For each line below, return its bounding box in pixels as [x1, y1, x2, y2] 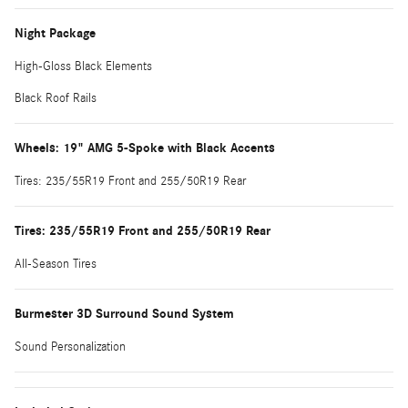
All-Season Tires [15, 256, 97, 271]
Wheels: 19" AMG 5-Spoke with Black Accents [15, 139, 275, 156]
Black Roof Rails [15, 90, 97, 106]
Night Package [15, 25, 96, 41]
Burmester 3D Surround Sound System [15, 305, 234, 321]
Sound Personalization [15, 339, 126, 354]
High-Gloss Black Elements [15, 58, 152, 74]
